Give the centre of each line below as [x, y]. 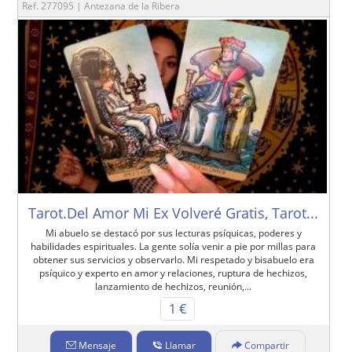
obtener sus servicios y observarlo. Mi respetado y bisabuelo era [173, 260]
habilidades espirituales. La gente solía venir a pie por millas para [174, 247]
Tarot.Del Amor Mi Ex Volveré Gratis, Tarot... [174, 213]
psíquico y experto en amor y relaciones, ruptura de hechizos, [174, 273]
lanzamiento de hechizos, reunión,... [174, 287]
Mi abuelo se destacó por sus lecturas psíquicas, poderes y [173, 233]
